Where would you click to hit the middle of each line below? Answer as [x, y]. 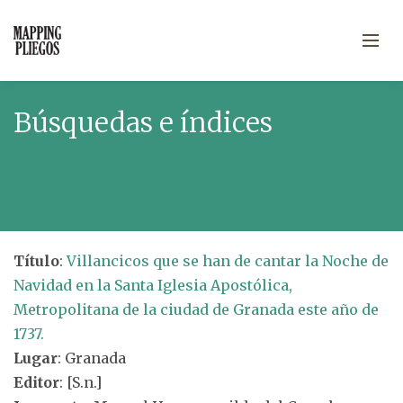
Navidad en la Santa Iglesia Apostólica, [153, 285]
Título [36, 261]
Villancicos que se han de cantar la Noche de [228, 261]
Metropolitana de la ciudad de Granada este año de [196, 309]
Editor [36, 382]
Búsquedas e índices [143, 122]
